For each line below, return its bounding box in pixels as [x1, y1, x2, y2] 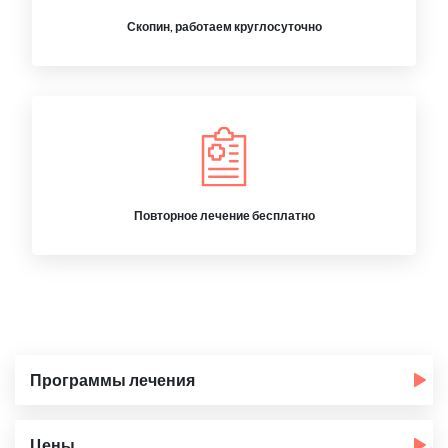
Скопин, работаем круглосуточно [126, 19, 322, 34]
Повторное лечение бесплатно [133, 208, 315, 223]
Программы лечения [30, 370, 195, 389]
